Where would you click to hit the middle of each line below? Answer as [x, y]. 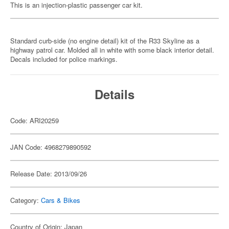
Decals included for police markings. [64, 59]
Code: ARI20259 [35, 120]
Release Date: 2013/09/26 [49, 174]
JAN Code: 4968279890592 [51, 147]
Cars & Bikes [61, 200]
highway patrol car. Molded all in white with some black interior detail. [112, 50]
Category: [26, 200]
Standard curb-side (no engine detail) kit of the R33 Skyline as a [105, 41]
